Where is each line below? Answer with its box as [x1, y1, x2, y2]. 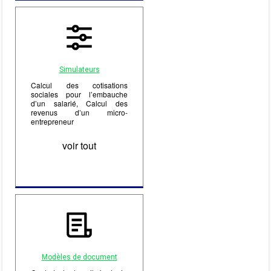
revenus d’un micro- [31, 107, 128, 118]
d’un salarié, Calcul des [31, 98, 128, 109]
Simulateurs [59, 65, 100, 74]
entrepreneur [31, 116, 74, 127]
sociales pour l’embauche [31, 89, 128, 100]
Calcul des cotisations [31, 80, 128, 91]
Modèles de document [41, 252, 117, 261]
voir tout [62, 139, 97, 153]
